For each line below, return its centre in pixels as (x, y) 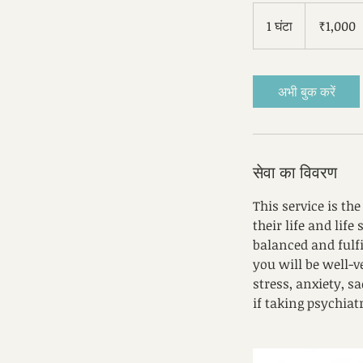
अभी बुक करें (306, 92)
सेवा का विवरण (295, 172)
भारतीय (316, 17)
